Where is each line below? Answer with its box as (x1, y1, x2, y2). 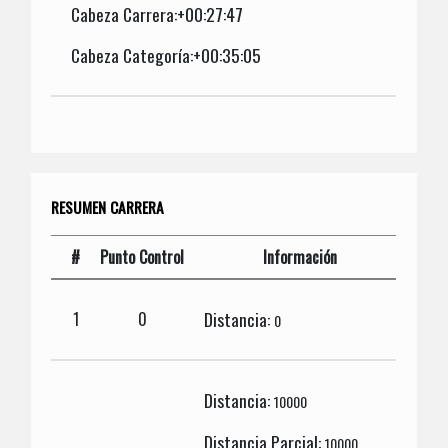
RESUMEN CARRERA (51, 195, 165, 218)
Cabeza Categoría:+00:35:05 (71, 42, 262, 69)
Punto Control (100, 244, 185, 269)
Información (263, 244, 338, 269)
